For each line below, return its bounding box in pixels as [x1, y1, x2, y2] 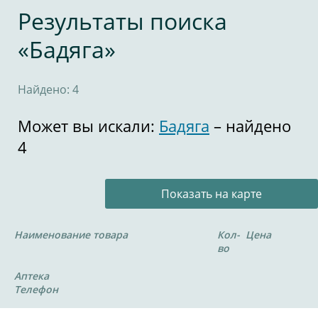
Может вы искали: [18, 115, 159, 136]
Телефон [14, 283, 58, 296]
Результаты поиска [18, 6, 227, 36]
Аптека [14, 269, 49, 283]
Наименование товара [14, 228, 128, 241]
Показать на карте [161, 186, 262, 202]
